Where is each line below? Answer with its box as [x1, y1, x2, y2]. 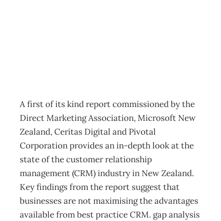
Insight [35, 24, 85, 50]
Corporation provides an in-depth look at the [20, 140, 194, 151]
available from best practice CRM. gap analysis [20, 209, 200, 220]
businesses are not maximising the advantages [20, 195, 198, 206]
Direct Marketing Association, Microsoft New [20, 112, 196, 123]
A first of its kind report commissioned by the [20, 99, 195, 110]
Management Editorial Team [44, 61, 141, 73]
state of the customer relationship [20, 154, 152, 165]
